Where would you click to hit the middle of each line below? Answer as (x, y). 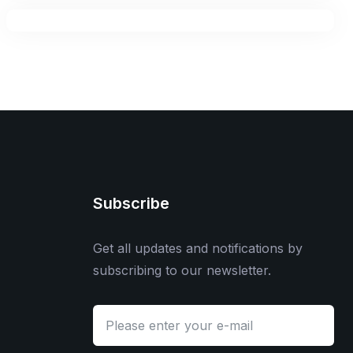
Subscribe (131, 203)
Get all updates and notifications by (198, 248)
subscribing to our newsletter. (182, 270)
